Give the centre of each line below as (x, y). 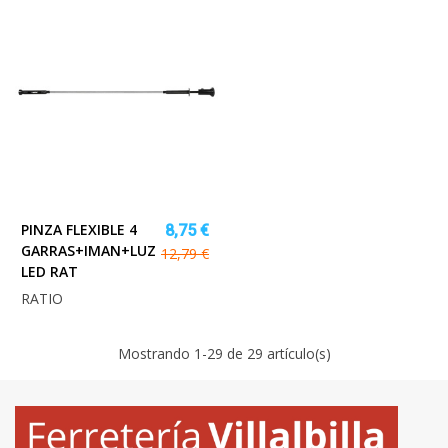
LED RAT (49, 272)
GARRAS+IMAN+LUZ (88, 251)
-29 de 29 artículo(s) (266, 354)
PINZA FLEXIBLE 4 (79, 230)
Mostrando (155, 354)
